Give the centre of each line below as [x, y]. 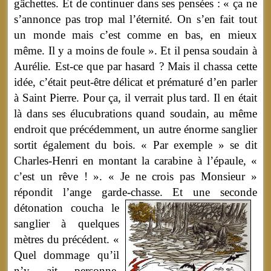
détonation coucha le [67, 208]
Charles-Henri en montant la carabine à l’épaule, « [135, 161]
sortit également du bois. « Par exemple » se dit [135, 145]
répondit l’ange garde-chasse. [93, 192]
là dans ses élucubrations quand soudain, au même [135, 114]
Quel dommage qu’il [67, 255]
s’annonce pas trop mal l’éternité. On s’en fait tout [135, 19]
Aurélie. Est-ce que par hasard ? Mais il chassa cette [135, 67]
